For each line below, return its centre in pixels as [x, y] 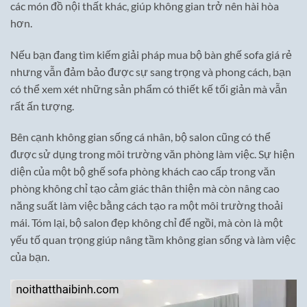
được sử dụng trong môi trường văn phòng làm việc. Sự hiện [152, 154]
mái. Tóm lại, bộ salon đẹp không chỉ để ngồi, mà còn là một [147, 223]
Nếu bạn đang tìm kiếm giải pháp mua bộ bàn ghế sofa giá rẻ [151, 54]
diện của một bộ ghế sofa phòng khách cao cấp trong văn [143, 171]
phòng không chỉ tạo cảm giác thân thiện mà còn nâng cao [145, 188]
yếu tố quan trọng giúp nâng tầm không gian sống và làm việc [153, 240]
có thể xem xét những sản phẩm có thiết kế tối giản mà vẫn [149, 88]
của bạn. [30, 257]
